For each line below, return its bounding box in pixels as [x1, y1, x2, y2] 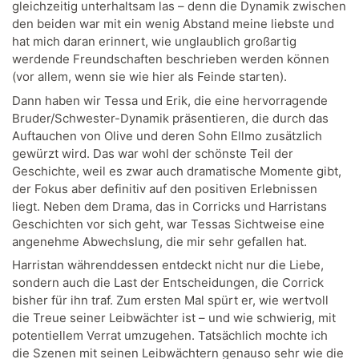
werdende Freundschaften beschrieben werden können [12, 51, 329, 67]
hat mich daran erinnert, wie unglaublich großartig [12, 34, 296, 50]
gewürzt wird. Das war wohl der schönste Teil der [12, 145, 293, 161]
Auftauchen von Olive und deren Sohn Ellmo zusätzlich [12, 127, 322, 143]
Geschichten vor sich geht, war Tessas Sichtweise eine [12, 216, 325, 232]
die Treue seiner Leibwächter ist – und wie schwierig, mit [12, 310, 336, 326]
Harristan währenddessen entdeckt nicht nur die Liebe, [12, 257, 324, 273]
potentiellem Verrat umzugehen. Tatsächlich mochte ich [12, 328, 328, 344]
